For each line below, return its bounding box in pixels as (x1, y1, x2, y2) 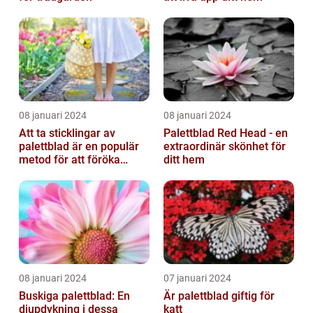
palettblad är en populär (19, 139, 139, 153)
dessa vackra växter (19, 166, 119, 180)
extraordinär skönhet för (163, 139, 286, 153)
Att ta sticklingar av (19, 126, 115, 140)
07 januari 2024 (163, 272, 231, 284)
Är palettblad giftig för (163, 289, 275, 303)
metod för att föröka (19, 152, 120, 166)
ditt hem (163, 152, 205, 166)
